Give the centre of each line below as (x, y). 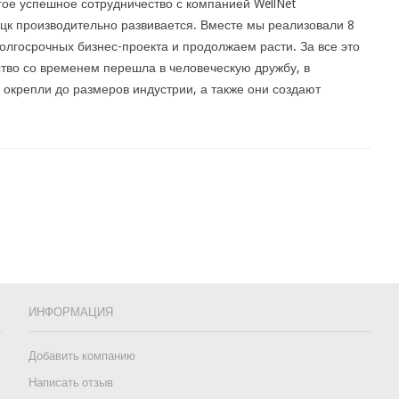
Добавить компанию (81, 356)
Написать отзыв (70, 383)
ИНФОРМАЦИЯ (70, 312)
